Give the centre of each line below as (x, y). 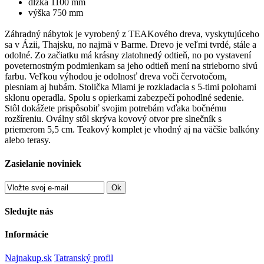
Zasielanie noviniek (43, 163)
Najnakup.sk (28, 258)
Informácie (27, 235)
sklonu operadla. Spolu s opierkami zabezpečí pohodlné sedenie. (124, 98)
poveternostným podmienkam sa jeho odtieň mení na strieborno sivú (131, 66)
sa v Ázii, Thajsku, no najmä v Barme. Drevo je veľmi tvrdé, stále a (131, 45)
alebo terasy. (28, 140)
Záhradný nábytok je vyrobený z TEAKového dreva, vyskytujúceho (132, 34)
